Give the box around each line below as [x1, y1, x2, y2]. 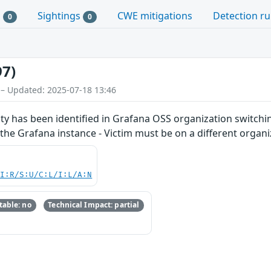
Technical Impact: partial [48, 200, 140, 211]
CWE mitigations [117, 9, 192, 22]
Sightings [38, 9, 83, 22]
